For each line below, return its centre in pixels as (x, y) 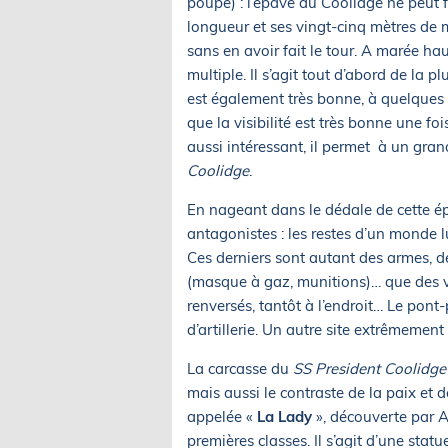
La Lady (284, 416)
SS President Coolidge (369, 368)
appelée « (222, 416)
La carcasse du (240, 368)
